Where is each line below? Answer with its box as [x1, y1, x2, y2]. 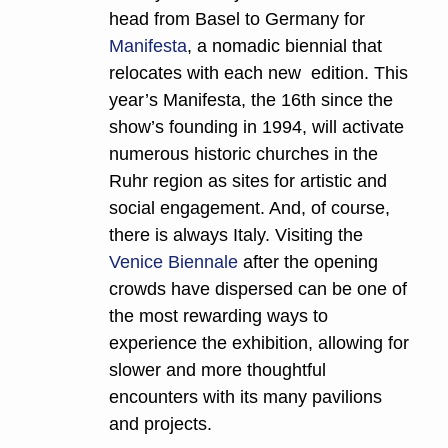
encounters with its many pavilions [109, 387, 382, 408]
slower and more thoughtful [109, 360, 326, 381]
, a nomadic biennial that [187, 36, 382, 57]
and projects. [109, 414, 212, 435]
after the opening [243, 252, 378, 273]
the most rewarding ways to [109, 306, 328, 327]
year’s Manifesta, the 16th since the [109, 90, 393, 111]
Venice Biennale [109, 252, 243, 273]
